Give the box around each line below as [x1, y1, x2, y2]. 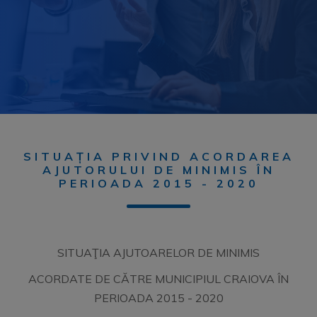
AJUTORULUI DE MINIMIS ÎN [42, 163, 275, 177]
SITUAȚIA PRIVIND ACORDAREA [23, 149, 294, 163]
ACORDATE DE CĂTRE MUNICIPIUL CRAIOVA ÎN [28, 272, 289, 286]
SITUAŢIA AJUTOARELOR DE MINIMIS [57, 246, 260, 260]
